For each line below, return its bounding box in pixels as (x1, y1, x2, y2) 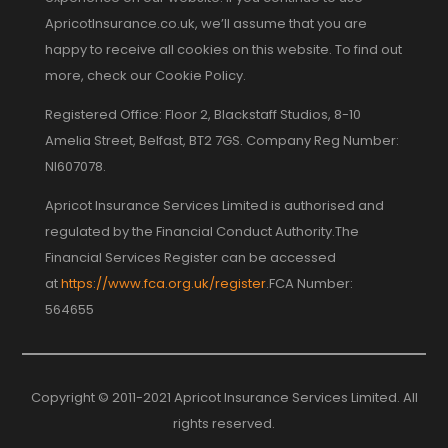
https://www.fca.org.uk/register (60, 273, 266, 293)
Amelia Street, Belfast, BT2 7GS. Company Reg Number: (44, 130, 399, 150)
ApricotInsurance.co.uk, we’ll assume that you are (44, 13, 367, 33)
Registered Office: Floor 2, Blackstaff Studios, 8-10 (44, 104, 361, 124)
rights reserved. (173, 413, 275, 433)
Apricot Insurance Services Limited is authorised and (44, 195, 384, 215)
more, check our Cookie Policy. (44, 65, 246, 85)
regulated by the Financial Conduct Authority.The (44, 221, 359, 241)
